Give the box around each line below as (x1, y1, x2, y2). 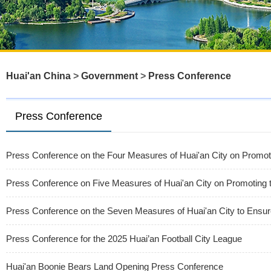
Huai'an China (6, 71, 71, 81)
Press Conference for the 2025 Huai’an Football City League (6, 233, 242, 244)
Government (81, 71, 138, 81)
